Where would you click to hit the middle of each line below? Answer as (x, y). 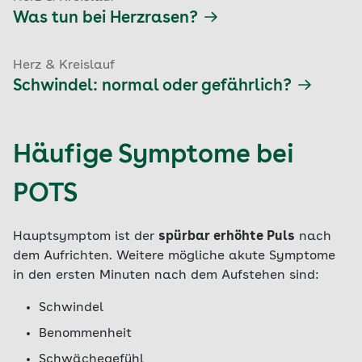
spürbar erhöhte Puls (227, 237)
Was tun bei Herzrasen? (105, 19)
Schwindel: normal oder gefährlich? (152, 86)
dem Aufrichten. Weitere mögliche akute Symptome (174, 256)
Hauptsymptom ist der (86, 237)
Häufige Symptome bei (154, 156)
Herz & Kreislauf (64, 65)
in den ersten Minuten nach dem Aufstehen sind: (166, 276)
